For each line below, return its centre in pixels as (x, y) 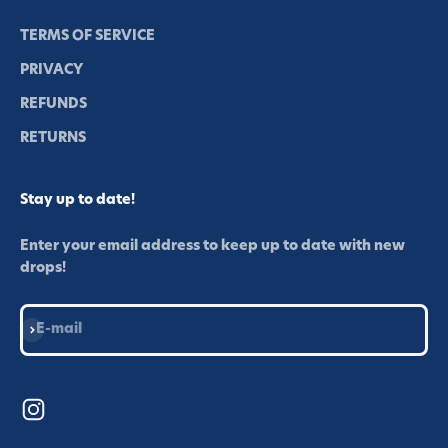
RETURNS (53, 138)
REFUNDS (53, 104)
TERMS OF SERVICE (87, 36)
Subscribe (54, 327)
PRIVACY (51, 70)
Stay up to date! (77, 200)
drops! (43, 268)
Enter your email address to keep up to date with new (212, 246)
